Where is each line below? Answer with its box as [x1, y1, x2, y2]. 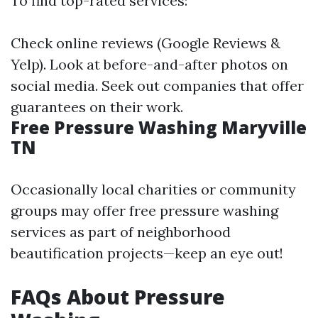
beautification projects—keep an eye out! [11, 244, 283, 262]
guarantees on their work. [11, 98, 183, 116]
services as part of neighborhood [11, 223, 231, 241]
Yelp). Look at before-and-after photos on [11, 55, 288, 73]
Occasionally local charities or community [11, 180, 296, 198]
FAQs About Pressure [11, 283, 225, 310]
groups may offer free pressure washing [11, 202, 278, 219]
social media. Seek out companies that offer [11, 77, 304, 94]
